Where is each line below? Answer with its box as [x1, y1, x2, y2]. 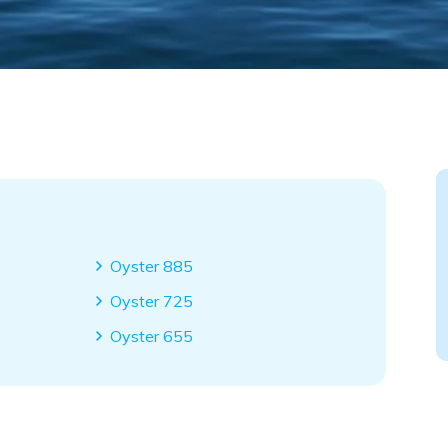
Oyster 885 [110, 255, 194, 276]
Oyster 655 [110, 325, 194, 346]
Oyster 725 [110, 290, 194, 311]
